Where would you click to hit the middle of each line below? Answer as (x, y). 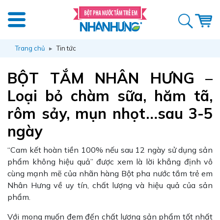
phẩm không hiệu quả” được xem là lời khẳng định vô (110, 162)
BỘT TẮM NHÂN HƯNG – (110, 78)
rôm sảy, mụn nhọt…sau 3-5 (110, 113)
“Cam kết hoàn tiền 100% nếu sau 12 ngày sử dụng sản (110, 150)
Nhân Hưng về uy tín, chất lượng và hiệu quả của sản (110, 185)
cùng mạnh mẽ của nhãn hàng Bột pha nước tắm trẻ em (110, 173)
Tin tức (66, 48)
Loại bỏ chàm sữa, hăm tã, (110, 96)
